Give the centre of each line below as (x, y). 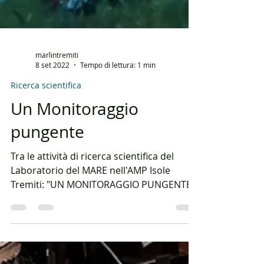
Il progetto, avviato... (56, 228)
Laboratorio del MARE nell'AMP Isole (90, 200)
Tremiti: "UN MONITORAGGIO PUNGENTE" (103, 214)
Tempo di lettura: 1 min (118, 95)
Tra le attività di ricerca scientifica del (92, 186)
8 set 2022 (52, 95)
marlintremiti (57, 84)
